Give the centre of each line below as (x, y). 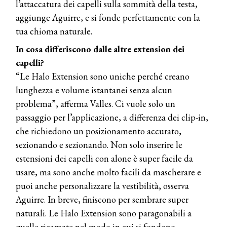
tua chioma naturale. (54, 31)
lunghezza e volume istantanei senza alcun (94, 90)
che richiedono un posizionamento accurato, (99, 131)
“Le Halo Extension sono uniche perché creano (103, 76)
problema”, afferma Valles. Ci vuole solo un (96, 103)
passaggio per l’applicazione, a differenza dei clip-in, (112, 117)
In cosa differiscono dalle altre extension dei (100, 49)
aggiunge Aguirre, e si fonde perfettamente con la (108, 17)
